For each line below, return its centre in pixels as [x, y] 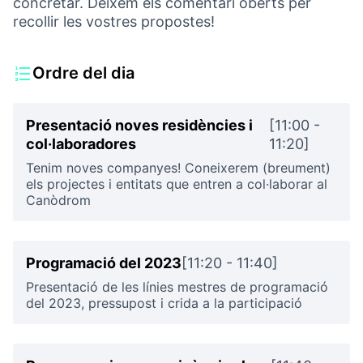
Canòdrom [58, 200]
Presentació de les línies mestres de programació [177, 287]
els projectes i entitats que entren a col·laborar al [177, 184]
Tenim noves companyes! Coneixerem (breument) [178, 168]
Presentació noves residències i [139, 125]
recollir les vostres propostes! [114, 21]
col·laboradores [81, 144]
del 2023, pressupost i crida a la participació [164, 303]
